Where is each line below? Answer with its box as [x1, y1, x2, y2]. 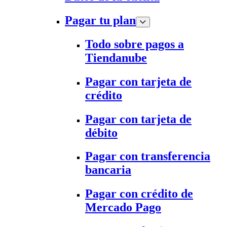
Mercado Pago [85, 201, 161, 214]
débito [85, 126, 118, 139]
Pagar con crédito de [85, 187, 193, 201]
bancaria [85, 163, 131, 177]
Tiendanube [85, 51, 147, 64]
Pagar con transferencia [85, 149, 210, 163]
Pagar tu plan [65, 13, 136, 27]
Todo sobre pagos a [85, 37, 184, 51]
